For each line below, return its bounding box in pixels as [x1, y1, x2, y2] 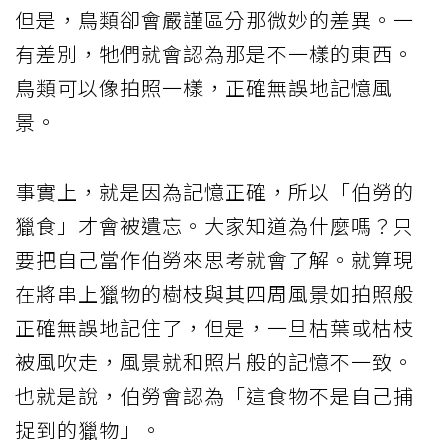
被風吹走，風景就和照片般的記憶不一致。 [15, 346, 414, 376]
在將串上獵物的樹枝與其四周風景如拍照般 [15, 278, 414, 308]
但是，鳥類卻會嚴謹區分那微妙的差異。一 [15, 4, 414, 34]
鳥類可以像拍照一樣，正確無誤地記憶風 [15, 72, 393, 102]
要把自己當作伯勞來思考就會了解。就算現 [15, 244, 414, 274]
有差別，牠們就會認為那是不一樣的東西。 [15, 38, 414, 68]
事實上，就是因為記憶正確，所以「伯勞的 [15, 176, 414, 206]
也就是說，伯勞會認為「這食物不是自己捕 [15, 380, 414, 410]
